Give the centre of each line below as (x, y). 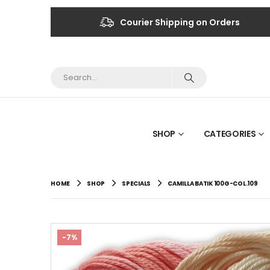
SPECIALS (136, 184)
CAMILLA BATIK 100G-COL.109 (213, 184)
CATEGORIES (230, 133)
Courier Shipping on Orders (180, 22)
